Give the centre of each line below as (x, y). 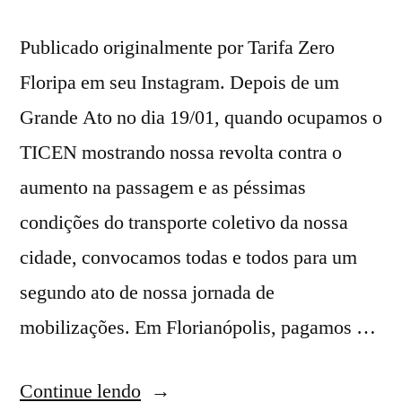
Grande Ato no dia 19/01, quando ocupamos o (201, 118)
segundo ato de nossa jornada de (147, 293)
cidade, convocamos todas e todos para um (188, 258)
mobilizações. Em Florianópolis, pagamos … (198, 328)
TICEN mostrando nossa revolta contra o (181, 153)
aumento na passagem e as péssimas (163, 188)
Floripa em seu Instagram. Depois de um (179, 83)
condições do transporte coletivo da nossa (184, 223)
